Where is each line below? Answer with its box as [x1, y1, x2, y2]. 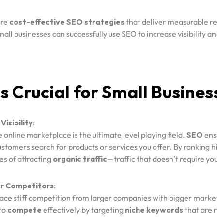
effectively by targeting [42, 204, 125, 215]
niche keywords [125, 204, 183, 215]
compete [7, 204, 42, 215]
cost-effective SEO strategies [9, 16, 124, 27]
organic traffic [53, 154, 107, 164]
